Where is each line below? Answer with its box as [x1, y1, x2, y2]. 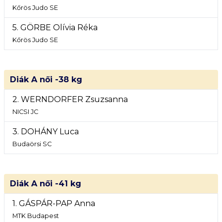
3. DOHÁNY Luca [12, 127, 79, 136]
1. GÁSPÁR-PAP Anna [12, 199, 95, 208]
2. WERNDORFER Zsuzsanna [12, 95, 128, 104]
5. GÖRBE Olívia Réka [12, 23, 98, 32]
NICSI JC [12, 108, 38, 115]
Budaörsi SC [12, 140, 52, 148]
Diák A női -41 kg [10, 179, 81, 188]
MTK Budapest [12, 212, 59, 220]
